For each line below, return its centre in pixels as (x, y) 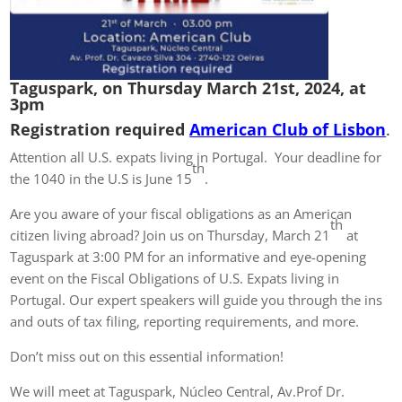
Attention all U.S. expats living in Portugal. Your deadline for (196, 157)
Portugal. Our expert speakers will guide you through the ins (197, 300)
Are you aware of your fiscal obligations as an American (181, 214)
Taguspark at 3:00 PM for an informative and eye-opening (188, 257)
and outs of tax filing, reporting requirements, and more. (185, 322)
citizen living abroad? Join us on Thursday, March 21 (170, 236)
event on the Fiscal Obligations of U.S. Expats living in (175, 279)
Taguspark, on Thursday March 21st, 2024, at (188, 88)
